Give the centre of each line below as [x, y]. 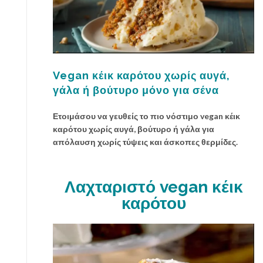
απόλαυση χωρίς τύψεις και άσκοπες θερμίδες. [145, 142]
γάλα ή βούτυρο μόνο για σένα [136, 90]
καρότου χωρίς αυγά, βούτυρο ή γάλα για [134, 129]
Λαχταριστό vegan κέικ [154, 187]
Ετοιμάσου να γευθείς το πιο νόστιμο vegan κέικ [146, 116]
